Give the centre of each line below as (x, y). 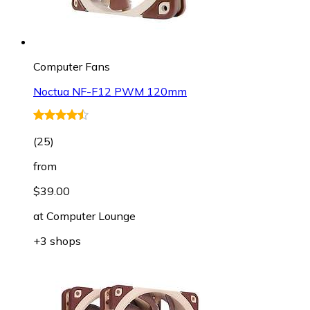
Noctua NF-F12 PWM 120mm (110, 91)
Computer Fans (72, 66)
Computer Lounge (91, 216)
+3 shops (57, 240)
